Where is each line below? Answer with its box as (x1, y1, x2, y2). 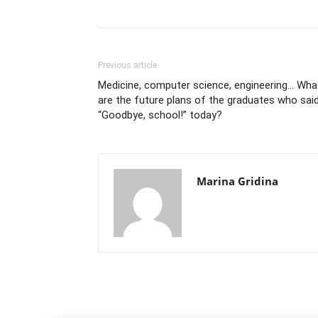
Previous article (98, 60, 157, 70)
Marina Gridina (197, 173, 278, 188)
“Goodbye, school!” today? (98, 108, 222, 121)
